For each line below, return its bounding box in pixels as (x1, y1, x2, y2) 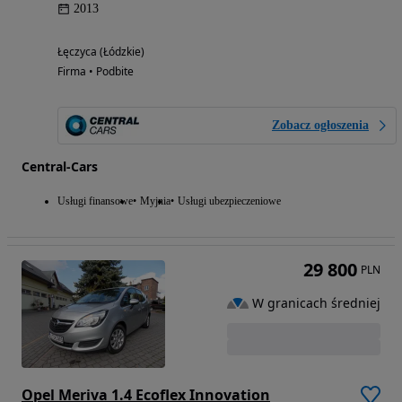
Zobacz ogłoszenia (272, 118, 369, 133)
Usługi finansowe (57, 195, 133, 208)
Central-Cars (22, 158, 98, 176)
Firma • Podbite (57, 64, 134, 80)
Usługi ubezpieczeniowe (178, 195, 281, 208)
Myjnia (140, 195, 170, 208)
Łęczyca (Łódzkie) (57, 44, 144, 60)
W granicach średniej (252, 293, 380, 311)
